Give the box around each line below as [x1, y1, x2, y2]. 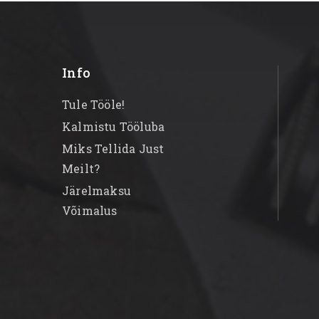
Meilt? [62, 160, 100, 176]
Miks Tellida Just [62, 140, 164, 156]
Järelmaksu [62, 182, 131, 198]
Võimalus [62, 202, 117, 218]
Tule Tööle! [62, 96, 125, 112]
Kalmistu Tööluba [62, 118, 165, 134]
